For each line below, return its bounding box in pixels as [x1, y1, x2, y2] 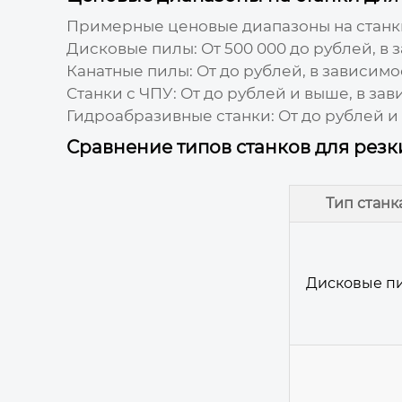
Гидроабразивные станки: [66, 106, 275, 125]
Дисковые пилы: [66, 39, 197, 57]
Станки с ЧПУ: [66, 83, 177, 102]
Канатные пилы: [66, 61, 193, 80]
